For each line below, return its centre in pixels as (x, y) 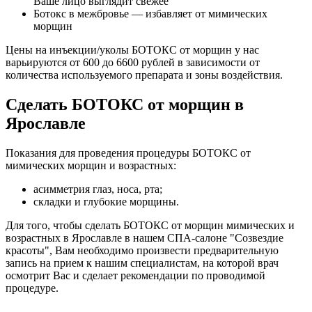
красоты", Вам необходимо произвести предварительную (142, 250)
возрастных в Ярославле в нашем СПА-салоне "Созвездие (145, 237)
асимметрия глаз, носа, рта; (98, 189)
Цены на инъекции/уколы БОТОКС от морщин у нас (132, 50)
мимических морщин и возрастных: (91, 165)
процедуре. (32, 288)
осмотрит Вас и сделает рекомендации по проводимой (135, 275)
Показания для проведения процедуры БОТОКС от (128, 153)
